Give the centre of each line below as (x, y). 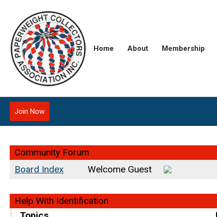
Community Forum (51, 152)
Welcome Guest (123, 169)
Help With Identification (60, 201)
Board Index (39, 169)
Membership (183, 48)
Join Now (30, 111)
